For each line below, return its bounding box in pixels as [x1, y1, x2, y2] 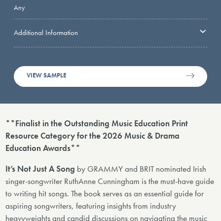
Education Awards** [5, 143, 81, 153]
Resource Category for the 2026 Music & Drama [5, 130, 180, 141]
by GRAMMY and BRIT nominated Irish [75, 163, 207, 174]
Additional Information [14, 27, 78, 37]
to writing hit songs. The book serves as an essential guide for [5, 188, 204, 199]
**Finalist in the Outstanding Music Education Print [5, 118, 188, 129]
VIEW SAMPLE [27, 72, 67, 80]
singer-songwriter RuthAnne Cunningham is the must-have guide [5, 176, 215, 186]
